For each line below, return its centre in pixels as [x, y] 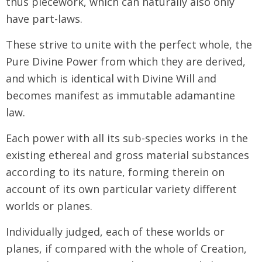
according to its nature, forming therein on [115, 172]
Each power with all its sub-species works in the [127, 138]
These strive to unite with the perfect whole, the [129, 44]
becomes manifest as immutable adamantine [120, 95]
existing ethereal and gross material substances [127, 155]
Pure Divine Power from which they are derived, [126, 61]
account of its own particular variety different [121, 189]
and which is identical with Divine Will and [111, 78]
